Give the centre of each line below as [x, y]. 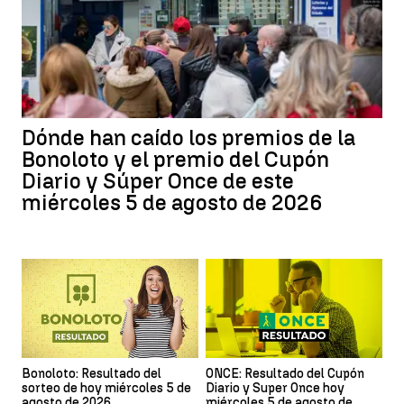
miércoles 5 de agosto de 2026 [172, 202]
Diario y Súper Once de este [158, 180]
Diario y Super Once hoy [275, 388]
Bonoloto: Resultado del [92, 373]
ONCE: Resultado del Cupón [285, 373]
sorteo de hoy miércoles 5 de [106, 388]
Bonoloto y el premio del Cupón [175, 159]
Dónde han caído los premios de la [188, 137]
